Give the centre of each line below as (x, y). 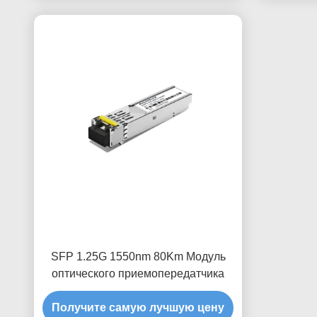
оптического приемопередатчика (138, 273)
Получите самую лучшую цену (138, 307)
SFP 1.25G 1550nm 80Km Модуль (138, 257)
